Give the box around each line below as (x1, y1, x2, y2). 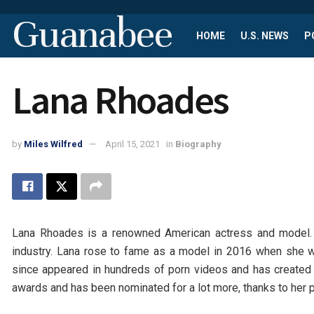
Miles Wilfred (24, 139, 83, 150)
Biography (175, 139, 221, 150)
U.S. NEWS (240, 30, 289, 41)
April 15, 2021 (105, 139, 160, 150)
